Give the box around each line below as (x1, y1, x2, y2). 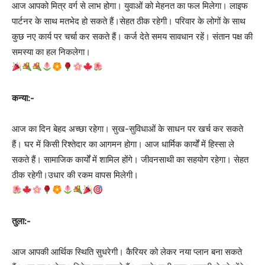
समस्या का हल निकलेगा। (12, 46, 91, 57)
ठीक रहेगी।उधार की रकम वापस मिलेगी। (12, 169, 138, 180)
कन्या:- (12, 92, 34, 104)
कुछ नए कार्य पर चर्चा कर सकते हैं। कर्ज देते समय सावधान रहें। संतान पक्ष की (12, 30, 253, 42)
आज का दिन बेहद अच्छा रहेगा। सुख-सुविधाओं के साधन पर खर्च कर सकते (12, 122, 243, 134)
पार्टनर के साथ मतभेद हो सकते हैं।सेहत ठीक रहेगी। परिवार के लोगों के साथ (12, 15, 245, 27)
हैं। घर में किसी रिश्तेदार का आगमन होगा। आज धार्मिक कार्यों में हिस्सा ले (12, 138, 234, 150)
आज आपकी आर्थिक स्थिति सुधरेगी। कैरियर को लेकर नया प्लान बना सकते (12, 245, 242, 257)
